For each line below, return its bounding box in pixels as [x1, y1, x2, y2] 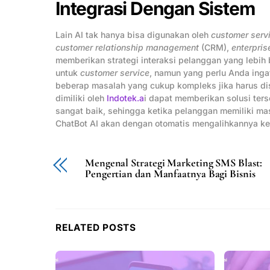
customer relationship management [55, 42, 199, 53]
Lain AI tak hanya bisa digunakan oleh [55, 30, 211, 40]
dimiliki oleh [55, 93, 107, 104]
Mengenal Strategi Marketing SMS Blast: [85, 156, 262, 170]
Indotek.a [107, 93, 144, 104]
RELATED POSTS [55, 221, 137, 233]
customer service [80, 67, 149, 78]
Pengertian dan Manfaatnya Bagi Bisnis [85, 167, 256, 181]
